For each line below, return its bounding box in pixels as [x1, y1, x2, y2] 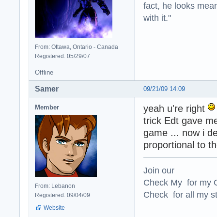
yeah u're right [143, 103, 208, 114]
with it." [143, 12, 171, 23]
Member [35, 103, 59, 111]
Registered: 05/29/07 [35, 52, 90, 60]
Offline [35, 68, 53, 76]
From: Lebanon [35, 182, 75, 189]
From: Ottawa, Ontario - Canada [35, 43, 118, 50]
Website [44, 204, 65, 211]
